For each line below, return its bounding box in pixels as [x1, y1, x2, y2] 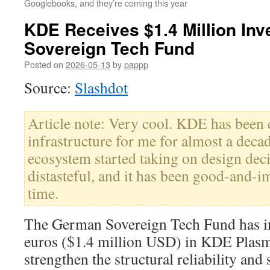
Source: [24, 77, 75, 98]
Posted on [24, 58, 63, 71]
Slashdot [75, 77, 128, 98]
